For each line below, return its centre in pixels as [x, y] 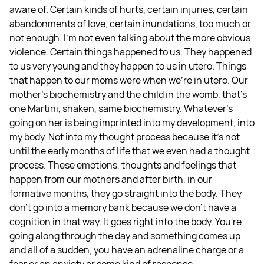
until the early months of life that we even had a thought [130, 151]
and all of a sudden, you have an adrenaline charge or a [127, 250]
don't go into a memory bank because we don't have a [123, 207]
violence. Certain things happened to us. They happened [131, 52]
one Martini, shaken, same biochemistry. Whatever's [121, 108]
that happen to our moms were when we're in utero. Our [129, 80]
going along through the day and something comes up [125, 235]
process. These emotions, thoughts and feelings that [123, 165]
